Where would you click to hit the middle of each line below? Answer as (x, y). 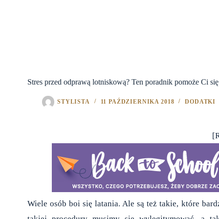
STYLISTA (74, 102)
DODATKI (200, 102)
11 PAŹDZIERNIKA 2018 (137, 102)
